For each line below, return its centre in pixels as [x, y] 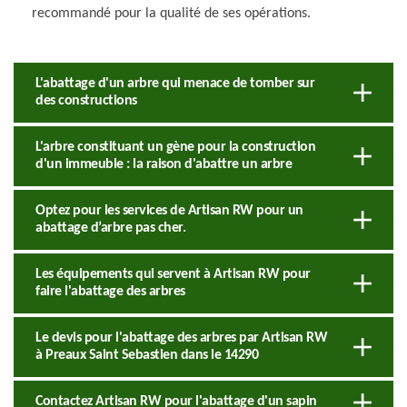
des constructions [86, 100]
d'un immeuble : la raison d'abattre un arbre [164, 164]
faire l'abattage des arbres [110, 291]
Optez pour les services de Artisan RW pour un [169, 210]
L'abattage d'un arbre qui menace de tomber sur [175, 83]
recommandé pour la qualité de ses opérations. [171, 13]
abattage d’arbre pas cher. [110, 228]
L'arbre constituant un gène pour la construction [175, 147]
